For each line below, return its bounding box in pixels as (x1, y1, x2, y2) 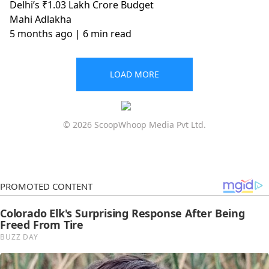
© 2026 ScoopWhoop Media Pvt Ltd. (63, 119, 206, 130)
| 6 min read (75, 27, 131, 40)
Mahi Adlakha (10, 13, 71, 26)
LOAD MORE (110, 68, 159, 80)
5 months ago (10, 27, 73, 40)
